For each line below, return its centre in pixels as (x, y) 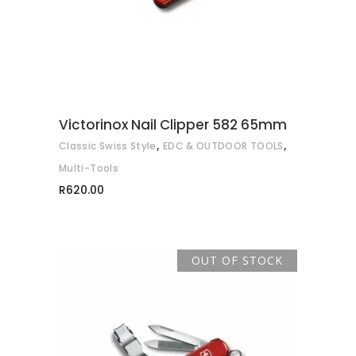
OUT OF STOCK (237, 261)
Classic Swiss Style (108, 146)
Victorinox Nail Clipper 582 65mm (173, 125)
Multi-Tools (89, 168)
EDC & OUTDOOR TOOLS (223, 146)
